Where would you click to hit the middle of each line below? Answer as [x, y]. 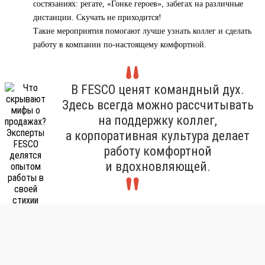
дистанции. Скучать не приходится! [97, 18]
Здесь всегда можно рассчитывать [158, 105]
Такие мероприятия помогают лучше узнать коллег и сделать [142, 31]
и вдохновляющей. [158, 167]
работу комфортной [158, 151]
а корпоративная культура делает [158, 136]
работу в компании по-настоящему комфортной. [120, 45]
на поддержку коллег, [158, 121]
